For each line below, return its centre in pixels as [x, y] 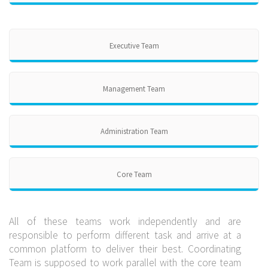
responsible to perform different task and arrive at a [125, 235]
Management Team [134, 88]
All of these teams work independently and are [125, 221]
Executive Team [134, 46]
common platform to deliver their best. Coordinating [125, 249]
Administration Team [134, 131]
